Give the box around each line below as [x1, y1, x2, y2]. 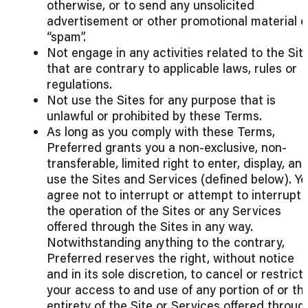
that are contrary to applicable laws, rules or [47, 60, 297, 77]
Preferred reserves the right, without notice [47, 250, 294, 267]
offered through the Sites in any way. [47, 218, 253, 235]
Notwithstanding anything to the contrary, [47, 234, 285, 251]
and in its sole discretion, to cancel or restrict [47, 265, 303, 283]
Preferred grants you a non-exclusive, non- [47, 139, 287, 156]
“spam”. [47, 28, 86, 45]
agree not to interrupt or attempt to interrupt [47, 186, 301, 203]
